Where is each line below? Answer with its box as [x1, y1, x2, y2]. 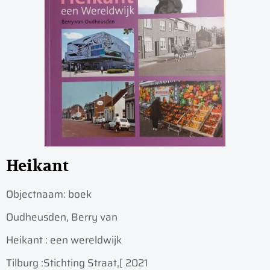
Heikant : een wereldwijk [6, 232, 122, 248]
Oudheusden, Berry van [6, 209, 118, 225]
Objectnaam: [6, 186, 68, 202]
